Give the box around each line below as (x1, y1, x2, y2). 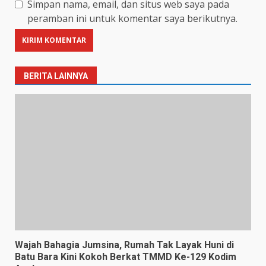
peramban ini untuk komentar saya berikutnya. (27, 11, 237, 25)
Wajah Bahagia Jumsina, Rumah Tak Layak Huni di (15, 239, 234, 251)
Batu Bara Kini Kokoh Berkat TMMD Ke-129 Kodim (15, 251, 236, 262)
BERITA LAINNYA (24, 71, 88, 81)
